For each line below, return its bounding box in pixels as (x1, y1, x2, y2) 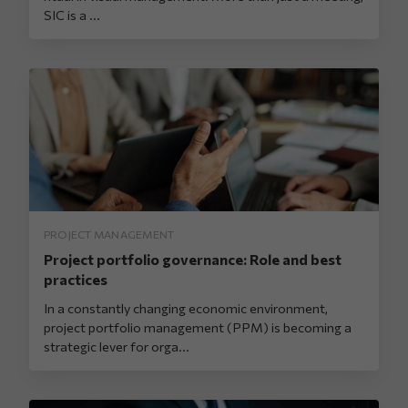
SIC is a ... (44, 6, 100, 24)
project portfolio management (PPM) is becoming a (44, 319, 352, 336)
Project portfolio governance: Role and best (44, 250, 342, 269)
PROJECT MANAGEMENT (44, 228, 175, 241)
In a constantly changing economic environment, (44, 300, 328, 317)
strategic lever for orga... (44, 338, 189, 355)
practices (44, 270, 107, 289)
